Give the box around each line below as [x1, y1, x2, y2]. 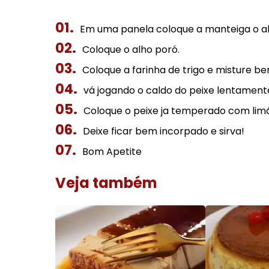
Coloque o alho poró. [82, 43, 180, 56]
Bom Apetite [82, 145, 142, 159]
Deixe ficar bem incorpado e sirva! [83, 124, 244, 138]
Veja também [55, 173, 157, 193]
